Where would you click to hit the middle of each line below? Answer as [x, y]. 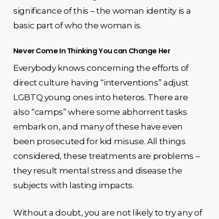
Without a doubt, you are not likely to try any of [108, 212]
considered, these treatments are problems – [106, 156]
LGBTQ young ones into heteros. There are [100, 97]
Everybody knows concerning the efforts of [101, 68]
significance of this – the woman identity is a [102, 11]
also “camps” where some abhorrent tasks [100, 112]
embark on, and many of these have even [98, 127]
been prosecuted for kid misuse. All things [99, 141]
